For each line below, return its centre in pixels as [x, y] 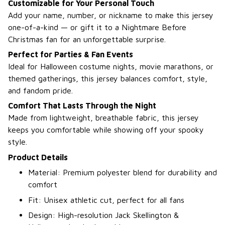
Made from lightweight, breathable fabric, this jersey [103, 118]
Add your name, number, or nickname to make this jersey [111, 15]
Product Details [38, 157]
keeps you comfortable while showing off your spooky [106, 130]
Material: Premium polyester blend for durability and [123, 173]
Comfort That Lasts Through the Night [82, 106]
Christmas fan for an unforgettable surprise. [87, 39]
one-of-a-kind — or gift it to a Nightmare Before [97, 27]
